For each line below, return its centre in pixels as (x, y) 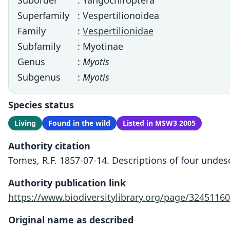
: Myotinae (100, 46)
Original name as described (71, 220)
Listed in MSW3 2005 (159, 123)
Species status (41, 105)
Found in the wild (79, 123)
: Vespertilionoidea (118, 15)
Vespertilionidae (118, 31)
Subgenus (39, 77)
